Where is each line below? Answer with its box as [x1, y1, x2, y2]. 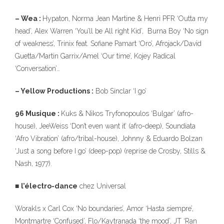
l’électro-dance [21, 182, 77, 190]
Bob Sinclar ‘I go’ [93, 87, 146, 95]
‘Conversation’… [15, 64, 60, 72]
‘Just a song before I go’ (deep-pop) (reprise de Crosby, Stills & [15, 147, 205, 155]
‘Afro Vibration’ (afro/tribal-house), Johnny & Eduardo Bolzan [15, 134, 202, 142]
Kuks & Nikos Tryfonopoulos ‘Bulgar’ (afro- [61, 109, 193, 117]
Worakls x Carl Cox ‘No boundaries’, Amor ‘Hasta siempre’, [15, 204, 193, 212]
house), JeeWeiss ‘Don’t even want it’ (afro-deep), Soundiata [15, 122, 195, 130]
